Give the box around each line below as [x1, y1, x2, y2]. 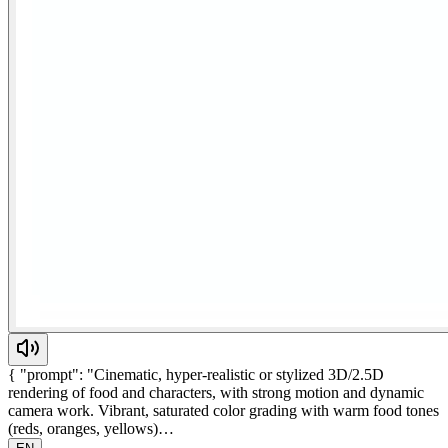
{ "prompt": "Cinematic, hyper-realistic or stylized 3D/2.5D [8, 365, 384, 383]
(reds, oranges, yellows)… [8, 419, 174, 437]
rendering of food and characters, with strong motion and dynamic [8, 383, 424, 401]
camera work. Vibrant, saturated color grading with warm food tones [8, 401, 439, 419]
